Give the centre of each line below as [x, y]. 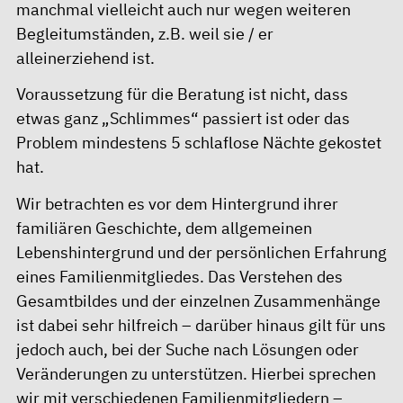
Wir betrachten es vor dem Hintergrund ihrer [177, 203]
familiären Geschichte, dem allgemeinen [164, 228]
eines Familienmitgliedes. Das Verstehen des [179, 276]
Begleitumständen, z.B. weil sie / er [145, 33]
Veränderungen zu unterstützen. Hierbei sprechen [196, 373]
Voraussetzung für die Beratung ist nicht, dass [182, 94]
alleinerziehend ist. [85, 58]
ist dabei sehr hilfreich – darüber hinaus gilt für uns [201, 325]
